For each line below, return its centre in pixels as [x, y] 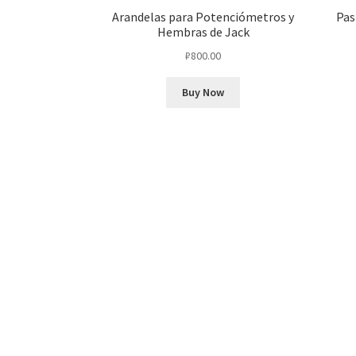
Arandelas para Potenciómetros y [203, 16]
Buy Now [203, 93]
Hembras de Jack [203, 31]
